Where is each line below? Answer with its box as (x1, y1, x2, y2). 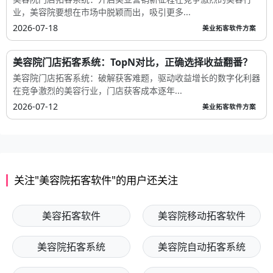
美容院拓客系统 (37, 240, 105, 254)
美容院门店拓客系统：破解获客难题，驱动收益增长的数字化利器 (13, 72, 260, 84)
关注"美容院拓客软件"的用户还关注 (14, 173, 178, 188)
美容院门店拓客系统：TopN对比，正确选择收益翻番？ (13, 55, 252, 69)
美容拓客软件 (42, 209, 101, 223)
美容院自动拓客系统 (158, 240, 246, 254)
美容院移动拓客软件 (158, 209, 246, 223)
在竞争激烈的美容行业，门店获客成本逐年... (13, 85, 182, 97)
